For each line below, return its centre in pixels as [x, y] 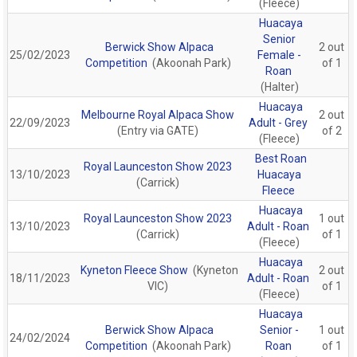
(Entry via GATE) [158, 130]
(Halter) [279, 86]
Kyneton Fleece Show [134, 270]
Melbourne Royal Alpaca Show [158, 114]
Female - [280, 55]
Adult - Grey [279, 122]
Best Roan [280, 158]
